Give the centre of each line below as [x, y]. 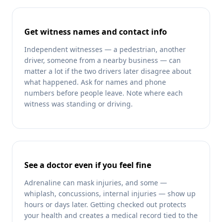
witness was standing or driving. [79, 104]
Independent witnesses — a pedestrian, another [105, 50]
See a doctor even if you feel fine [88, 165]
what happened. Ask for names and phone [95, 82]
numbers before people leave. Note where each [104, 93]
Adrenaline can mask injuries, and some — [96, 183]
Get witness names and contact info [96, 32]
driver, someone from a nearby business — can [103, 60]
